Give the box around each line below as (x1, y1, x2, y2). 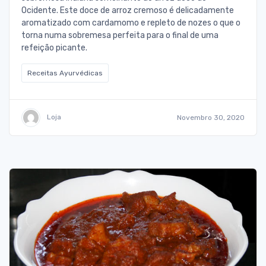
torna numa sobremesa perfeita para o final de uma (21, 30, 218, 40)
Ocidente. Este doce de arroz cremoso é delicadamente (21, 5, 234, 15)
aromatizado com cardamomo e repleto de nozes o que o (21, 17, 240, 28)
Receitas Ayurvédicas (27, 68, 103, 77)
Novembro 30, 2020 (177, 113, 245, 122)
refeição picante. (21, 42, 87, 53)
